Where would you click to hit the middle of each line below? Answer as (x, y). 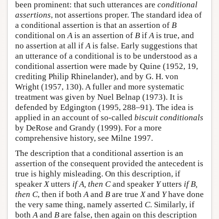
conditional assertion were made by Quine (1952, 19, (107, 66)
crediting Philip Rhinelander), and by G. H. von (97, 77)
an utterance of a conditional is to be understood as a (106, 56)
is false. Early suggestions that (144, 46)
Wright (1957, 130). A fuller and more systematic (100, 87)
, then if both (61, 195)
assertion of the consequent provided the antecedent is (109, 164)
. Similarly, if (172, 205)
